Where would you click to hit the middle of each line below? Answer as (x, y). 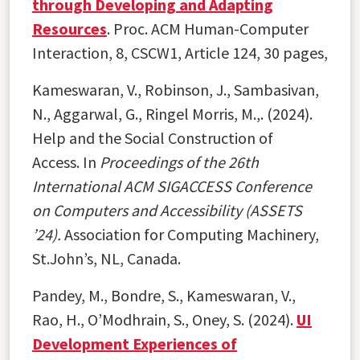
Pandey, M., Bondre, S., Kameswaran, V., (164, 295)
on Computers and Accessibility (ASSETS (167, 210)
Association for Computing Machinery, (190, 234)
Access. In (66, 162)
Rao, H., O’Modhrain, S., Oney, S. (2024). (164, 319)
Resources (70, 28)
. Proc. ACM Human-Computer (208, 28)
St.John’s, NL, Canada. (106, 258)
